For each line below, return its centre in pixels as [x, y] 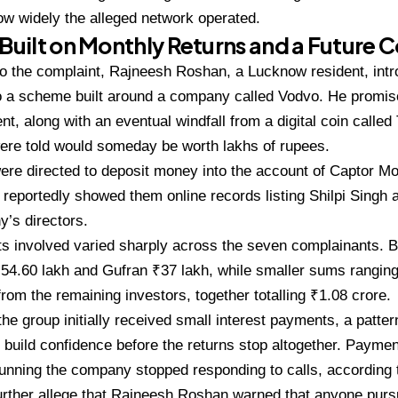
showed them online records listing [192, 195]
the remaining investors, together [143, 295]
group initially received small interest [146, 320]
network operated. [201, 18]
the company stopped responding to [167, 370]
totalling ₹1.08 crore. [322, 295]
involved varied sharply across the [131, 245]
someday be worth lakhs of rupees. [213, 146]
